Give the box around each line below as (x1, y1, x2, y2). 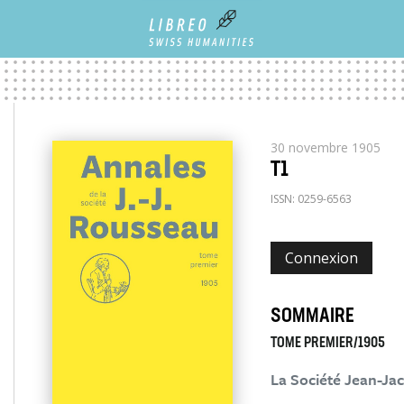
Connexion (284, 248, 358, 268)
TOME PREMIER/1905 (270, 336, 385, 351)
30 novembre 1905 (270, 139, 381, 156)
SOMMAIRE (270, 307, 354, 327)
